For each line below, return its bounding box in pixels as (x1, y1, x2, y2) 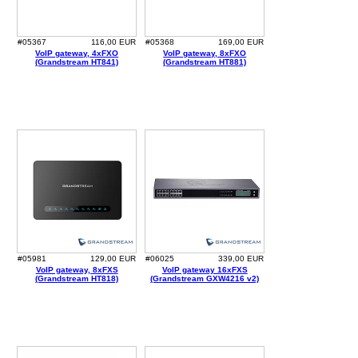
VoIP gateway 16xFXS (161, 265, 248, 275)
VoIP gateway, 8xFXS (35, 265, 118, 275)
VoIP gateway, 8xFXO (163, 49, 247, 58)
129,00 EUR (90, 254, 137, 264)
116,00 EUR (91, 38, 137, 47)
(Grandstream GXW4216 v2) (150, 274, 260, 284)
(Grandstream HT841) (35, 58, 119, 67)
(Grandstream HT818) (35, 274, 119, 284)
